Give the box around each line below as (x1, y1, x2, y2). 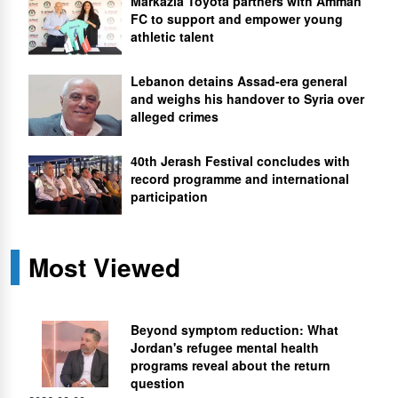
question (131, 373, 185, 392)
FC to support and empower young (131, 9, 343, 28)
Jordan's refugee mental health (131, 338, 319, 356)
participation (131, 187, 208, 205)
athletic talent (131, 27, 214, 45)
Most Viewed (28, 248, 180, 285)
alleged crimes (131, 107, 219, 125)
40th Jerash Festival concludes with (131, 151, 350, 170)
